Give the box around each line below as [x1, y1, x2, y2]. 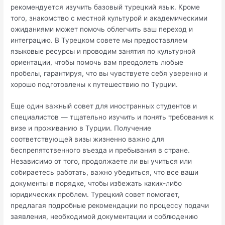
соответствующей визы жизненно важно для [11, 135, 165, 144]
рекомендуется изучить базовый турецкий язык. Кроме [11, 3, 200, 11]
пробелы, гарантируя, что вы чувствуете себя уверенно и [11, 69, 208, 77]
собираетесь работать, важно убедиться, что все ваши [11, 168, 199, 177]
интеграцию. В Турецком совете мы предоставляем [11, 36, 188, 44]
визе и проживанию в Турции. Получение [11, 124, 152, 133]
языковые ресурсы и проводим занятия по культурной [11, 47, 196, 55]
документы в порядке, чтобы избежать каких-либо [11, 179, 182, 188]
